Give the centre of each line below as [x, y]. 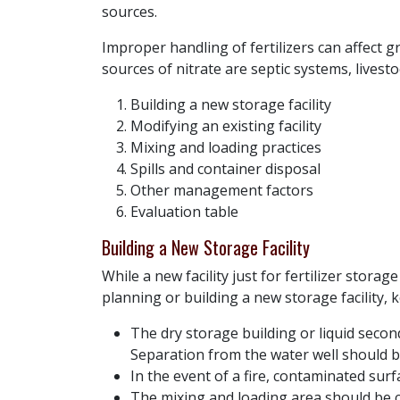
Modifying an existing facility [226, 126]
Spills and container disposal [225, 169]
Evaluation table [184, 212]
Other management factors [222, 191]
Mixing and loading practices [226, 148]
